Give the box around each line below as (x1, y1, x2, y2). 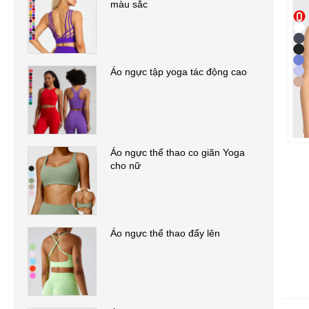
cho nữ (110, 159, 141, 171)
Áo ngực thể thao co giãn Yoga (110, 146, 245, 158)
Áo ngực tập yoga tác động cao (110, 66, 247, 78)
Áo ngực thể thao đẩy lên (110, 227, 220, 239)
